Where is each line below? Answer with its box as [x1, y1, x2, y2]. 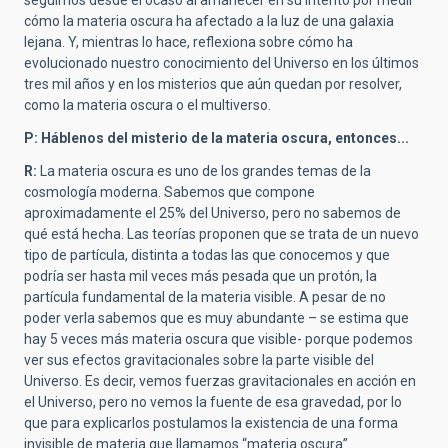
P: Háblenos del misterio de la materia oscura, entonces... [24, 130, 412, 147]
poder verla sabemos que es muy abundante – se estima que [24, 310, 409, 327]
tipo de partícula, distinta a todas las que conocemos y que [24, 247, 390, 264]
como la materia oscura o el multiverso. [24, 97, 271, 114]
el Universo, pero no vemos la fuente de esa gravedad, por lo [24, 394, 402, 411]
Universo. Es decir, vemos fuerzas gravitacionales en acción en [24, 373, 416, 390]
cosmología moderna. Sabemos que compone [24, 184, 315, 201]
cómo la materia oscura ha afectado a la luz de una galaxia [24, 13, 394, 30]
